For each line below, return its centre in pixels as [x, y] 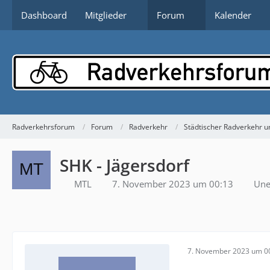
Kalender [233, 15]
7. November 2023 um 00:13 [173, 184]
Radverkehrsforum [43, 127]
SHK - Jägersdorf [124, 165]
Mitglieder [106, 15]
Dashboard [44, 15]
